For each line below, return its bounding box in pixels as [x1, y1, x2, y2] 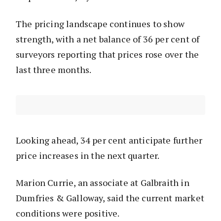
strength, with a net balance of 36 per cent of [16, 33, 200, 45]
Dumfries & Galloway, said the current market [16, 192, 204, 204]
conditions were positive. [16, 207, 121, 220]
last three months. [16, 64, 93, 76]
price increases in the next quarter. [16, 149, 160, 162]
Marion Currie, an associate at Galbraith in [16, 177, 189, 189]
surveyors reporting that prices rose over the [16, 48, 199, 61]
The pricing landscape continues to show [16, 18, 185, 30]
